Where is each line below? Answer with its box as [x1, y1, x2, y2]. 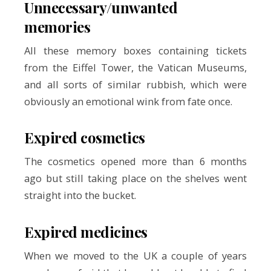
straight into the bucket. [24, 188, 139, 203]
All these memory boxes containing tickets [24, 43, 247, 57]
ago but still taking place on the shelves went [24, 171, 247, 186]
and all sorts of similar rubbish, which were [24, 77, 247, 91]
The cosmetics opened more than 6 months [24, 154, 247, 169]
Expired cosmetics [24, 128, 145, 148]
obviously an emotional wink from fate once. [24, 94, 232, 108]
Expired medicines [24, 222, 148, 242]
